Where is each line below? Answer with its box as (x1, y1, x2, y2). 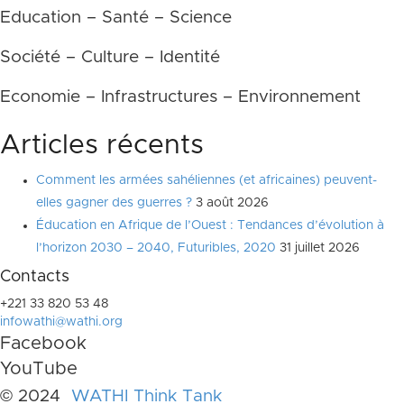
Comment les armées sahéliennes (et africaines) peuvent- (36, 174, 377, 187)
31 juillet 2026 (280, 242, 360, 254)
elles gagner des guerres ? (36, 197, 192, 209)
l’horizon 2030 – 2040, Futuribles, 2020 (36, 242, 276, 254)
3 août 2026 (196, 197, 269, 209)
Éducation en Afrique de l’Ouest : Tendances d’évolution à (36, 219, 384, 232)
